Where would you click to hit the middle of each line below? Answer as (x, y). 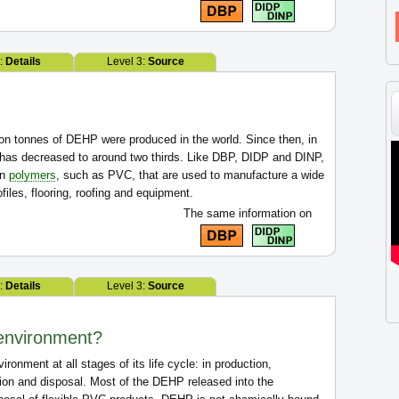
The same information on (247, 213)
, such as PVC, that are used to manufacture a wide (190, 175)
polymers (33, 175)
